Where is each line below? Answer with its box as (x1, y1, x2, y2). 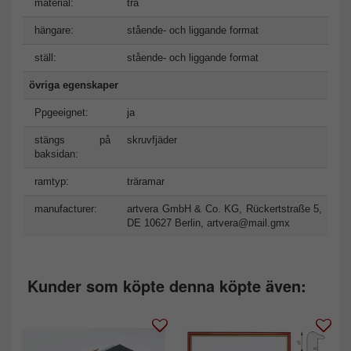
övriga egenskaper (29, 78, 118, 91)
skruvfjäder (127, 133, 177, 146)
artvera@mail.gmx (207, 216, 290, 229)
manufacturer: (34, 202, 97, 215)
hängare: (34, 24, 74, 36)
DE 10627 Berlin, (127, 216, 207, 229)
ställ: (34, 51, 56, 63)
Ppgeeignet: (34, 106, 89, 118)
